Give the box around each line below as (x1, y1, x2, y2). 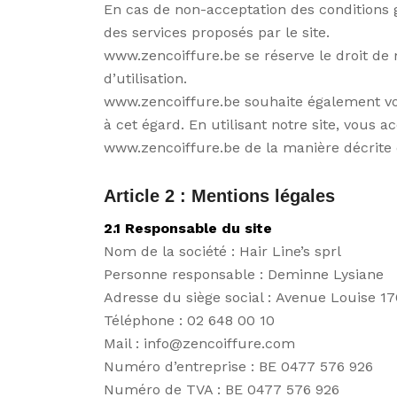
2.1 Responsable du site (104, 220, 273, 237)
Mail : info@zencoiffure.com (104, 335, 296, 353)
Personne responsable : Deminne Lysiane (104, 266, 385, 284)
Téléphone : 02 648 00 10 (104, 312, 276, 330)
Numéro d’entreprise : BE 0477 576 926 (104, 358, 374, 376)
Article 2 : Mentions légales (104, 185, 336, 206)
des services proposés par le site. (104, 23, 331, 41)
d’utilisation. (104, 69, 188, 87)
